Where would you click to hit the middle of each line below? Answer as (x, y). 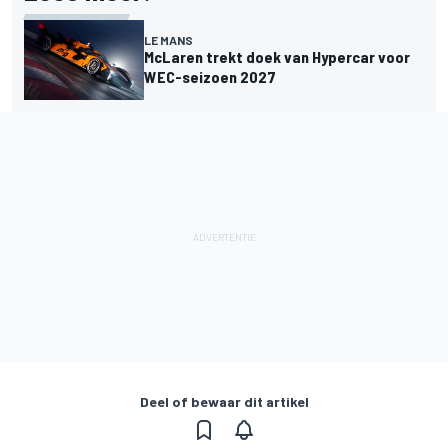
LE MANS (168, 39)
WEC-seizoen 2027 (210, 76)
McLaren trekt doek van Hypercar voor (277, 56)
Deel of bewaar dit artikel (224, 401)
